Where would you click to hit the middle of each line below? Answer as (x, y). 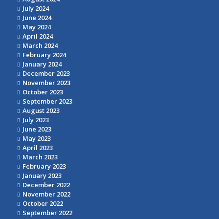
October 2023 (43, 92)
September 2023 (47, 101)
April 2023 (38, 148)
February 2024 (44, 55)
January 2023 (42, 176)
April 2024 (38, 36)
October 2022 (43, 204)
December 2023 (46, 74)
